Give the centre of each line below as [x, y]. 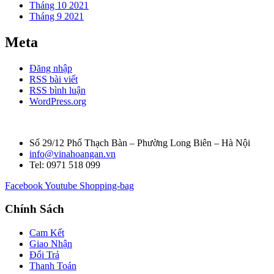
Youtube [61, 185]
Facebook [24, 185]
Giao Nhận [51, 244]
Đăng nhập [51, 68]
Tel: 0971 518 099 [65, 165]
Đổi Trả [44, 255]
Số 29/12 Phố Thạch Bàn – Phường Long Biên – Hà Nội [140, 143]
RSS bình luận [57, 90]
